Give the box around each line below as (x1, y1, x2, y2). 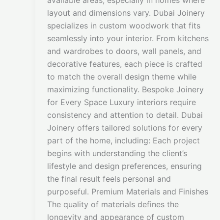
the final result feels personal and (47, 174, 171, 184)
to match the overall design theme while (47, 72, 196, 82)
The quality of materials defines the (47, 199, 179, 210)
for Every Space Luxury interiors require (47, 97, 196, 108)
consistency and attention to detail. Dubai (47, 110, 203, 120)
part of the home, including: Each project (47, 136, 200, 146)
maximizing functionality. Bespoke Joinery (47, 84, 204, 95)
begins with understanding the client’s (47, 148, 187, 159)
